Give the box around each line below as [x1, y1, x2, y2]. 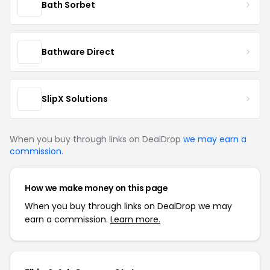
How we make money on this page [25, 182, 168, 194]
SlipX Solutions [42, 92, 108, 105]
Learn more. [110, 213, 160, 225]
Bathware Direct [42, 45, 115, 58]
